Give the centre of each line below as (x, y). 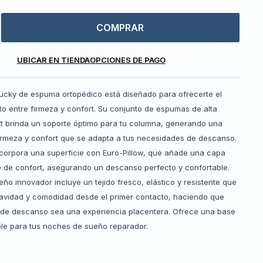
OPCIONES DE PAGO (127, 60)
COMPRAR (120, 28)
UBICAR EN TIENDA (53, 60)
